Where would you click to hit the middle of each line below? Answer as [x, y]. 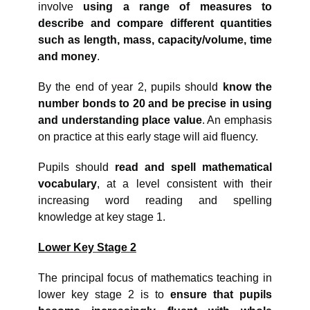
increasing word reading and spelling [155, 201]
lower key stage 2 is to [104, 295]
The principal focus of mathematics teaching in [155, 278]
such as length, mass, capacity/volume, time [155, 40]
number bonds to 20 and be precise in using [155, 104]
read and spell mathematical [193, 167]
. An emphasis [237, 120]
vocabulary [67, 184]
